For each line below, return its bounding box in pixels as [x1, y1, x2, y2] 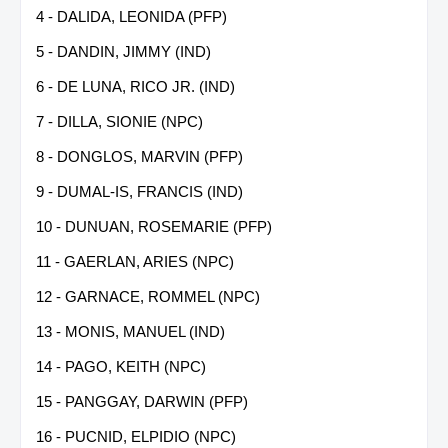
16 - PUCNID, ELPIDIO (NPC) [36, 427, 236, 445]
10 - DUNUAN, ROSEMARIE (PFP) [36, 217, 272, 235]
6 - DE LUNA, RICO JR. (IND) [36, 77, 235, 95]
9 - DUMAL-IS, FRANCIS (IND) [36, 182, 243, 200]
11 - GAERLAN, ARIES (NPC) [36, 252, 234, 270]
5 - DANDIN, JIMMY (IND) [36, 42, 211, 60]
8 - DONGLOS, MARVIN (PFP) [36, 147, 243, 165]
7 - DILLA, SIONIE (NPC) [36, 112, 203, 130]
